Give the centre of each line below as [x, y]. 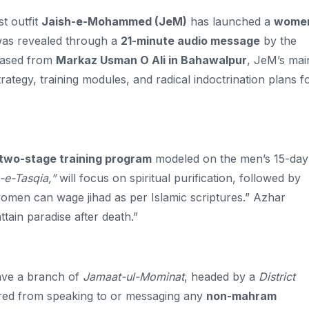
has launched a [230, 21]
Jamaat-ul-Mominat [133, 277]
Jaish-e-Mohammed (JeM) [114, 21]
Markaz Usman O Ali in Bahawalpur [151, 60]
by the [278, 40]
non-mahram [241, 296]
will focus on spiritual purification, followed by [178, 178]
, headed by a [221, 277]
